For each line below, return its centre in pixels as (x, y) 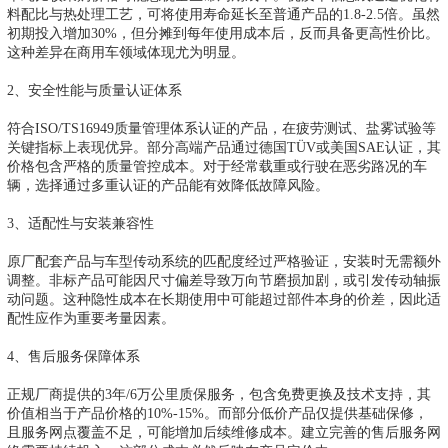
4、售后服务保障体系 (73, 355)
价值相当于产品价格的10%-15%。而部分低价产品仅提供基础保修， (217, 412)
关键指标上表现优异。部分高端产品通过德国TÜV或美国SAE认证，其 (224, 146)
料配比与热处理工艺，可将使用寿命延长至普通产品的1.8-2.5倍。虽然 (223, 13)
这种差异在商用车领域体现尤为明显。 (126, 51)
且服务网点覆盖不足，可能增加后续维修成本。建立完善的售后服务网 (224, 431)
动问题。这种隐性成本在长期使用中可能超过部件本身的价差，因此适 (224, 298)
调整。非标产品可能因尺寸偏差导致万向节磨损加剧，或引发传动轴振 (224, 279)
